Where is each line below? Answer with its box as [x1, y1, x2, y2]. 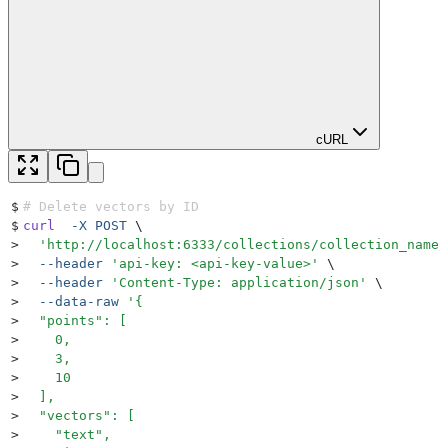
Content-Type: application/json [119, 275, 359, 291]
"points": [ [23, 313, 127, 329]
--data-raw [23, 294, 119, 310]
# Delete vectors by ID [23, 199, 199, 215]
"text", [23, 427, 111, 443]
